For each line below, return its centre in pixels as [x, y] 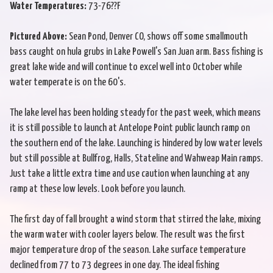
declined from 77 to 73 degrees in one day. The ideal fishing [115, 266]
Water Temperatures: [48, 7]
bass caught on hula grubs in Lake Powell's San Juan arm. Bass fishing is [136, 52]
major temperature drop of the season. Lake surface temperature [128, 250]
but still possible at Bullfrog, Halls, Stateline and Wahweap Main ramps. [136, 159]
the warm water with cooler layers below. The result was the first [127, 235]
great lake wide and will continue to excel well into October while [126, 68]
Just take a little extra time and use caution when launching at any [129, 174]
